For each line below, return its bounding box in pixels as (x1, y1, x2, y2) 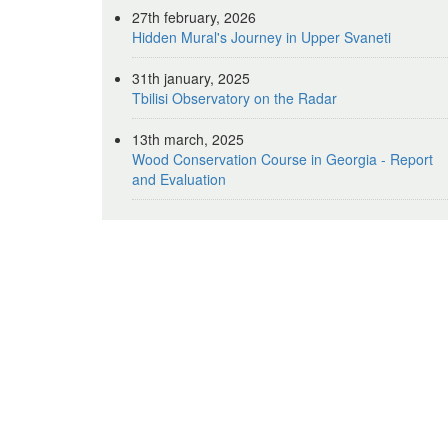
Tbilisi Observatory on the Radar (132, 88, 337, 108)
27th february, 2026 (132, 7, 256, 27)
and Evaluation (132, 169, 226, 189)
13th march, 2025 (132, 129, 244, 149)
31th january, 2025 (132, 68, 250, 88)
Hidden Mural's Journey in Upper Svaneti (132, 27, 391, 47)
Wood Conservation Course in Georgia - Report (132, 149, 433, 169)
